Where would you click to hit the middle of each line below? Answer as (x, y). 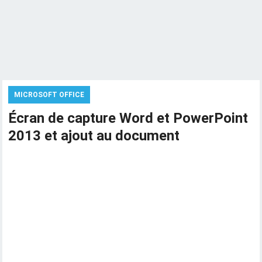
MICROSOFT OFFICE (49, 95)
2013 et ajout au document (94, 136)
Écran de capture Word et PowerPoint (128, 118)
